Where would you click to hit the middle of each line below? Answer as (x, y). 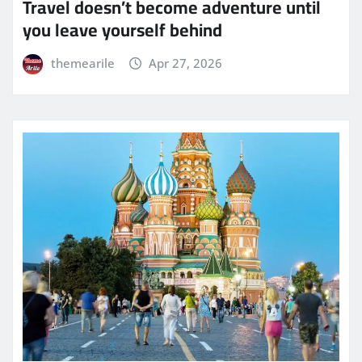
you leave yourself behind (122, 30)
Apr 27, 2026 (186, 63)
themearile (82, 63)
